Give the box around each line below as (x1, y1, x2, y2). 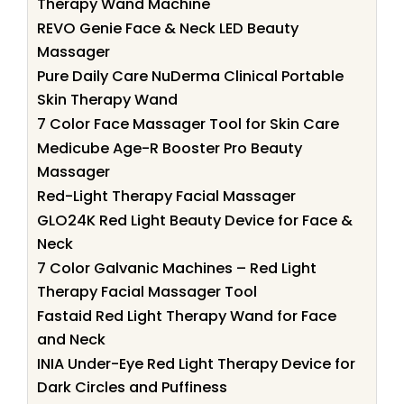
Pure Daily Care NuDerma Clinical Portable (37, 65, 344, 87)
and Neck (37, 328, 106, 350)
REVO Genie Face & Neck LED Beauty (37, 17, 298, 39)
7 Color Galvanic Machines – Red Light (37, 257, 317, 279)
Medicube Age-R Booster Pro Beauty (37, 137, 302, 159)
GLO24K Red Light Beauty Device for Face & (37, 209, 353, 231)
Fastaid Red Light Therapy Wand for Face (37, 305, 336, 326)
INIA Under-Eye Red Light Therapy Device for (37, 353, 355, 374)
